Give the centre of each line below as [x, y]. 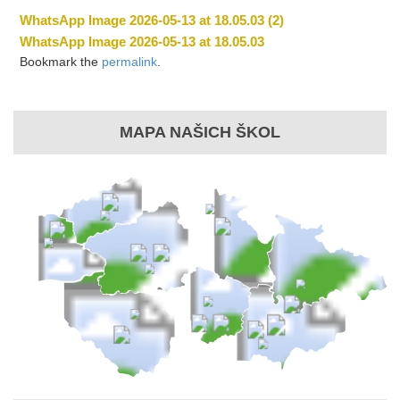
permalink [130, 62]
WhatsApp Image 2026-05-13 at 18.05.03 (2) [152, 20]
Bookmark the [61, 62]
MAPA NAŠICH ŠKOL [200, 132]
